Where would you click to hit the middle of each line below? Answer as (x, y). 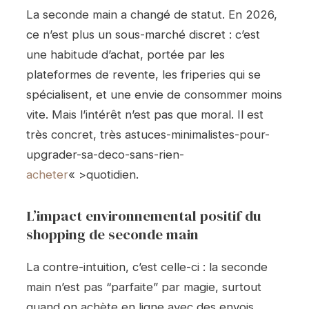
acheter (47, 174)
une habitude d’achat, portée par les (126, 54)
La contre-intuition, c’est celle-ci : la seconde (147, 267)
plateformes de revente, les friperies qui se (143, 74)
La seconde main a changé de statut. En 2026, (152, 14)
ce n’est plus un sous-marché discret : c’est (143, 34)
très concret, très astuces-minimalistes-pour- (148, 134)
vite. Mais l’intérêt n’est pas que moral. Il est (145, 114)
